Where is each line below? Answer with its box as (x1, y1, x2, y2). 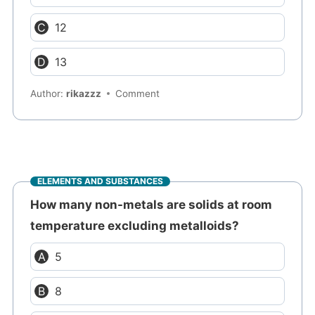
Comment (115, 88, 160, 100)
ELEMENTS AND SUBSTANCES (37, 176, 164, 187)
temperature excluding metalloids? (30, 219, 240, 233)
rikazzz (66, 88, 102, 100)
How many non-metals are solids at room (30, 198, 273, 212)
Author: (30, 88, 67, 100)
